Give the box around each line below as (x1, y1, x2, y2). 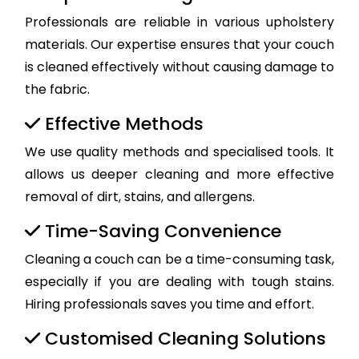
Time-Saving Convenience (40, 219, 281, 244)
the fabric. (25, 80, 90, 99)
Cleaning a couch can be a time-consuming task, (25, 250, 334, 269)
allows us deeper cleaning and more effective (25, 165, 334, 184)
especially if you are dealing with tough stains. (25, 272, 334, 292)
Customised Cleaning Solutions (40, 326, 326, 352)
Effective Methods (40, 111, 204, 137)
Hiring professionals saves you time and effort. (25, 295, 314, 314)
